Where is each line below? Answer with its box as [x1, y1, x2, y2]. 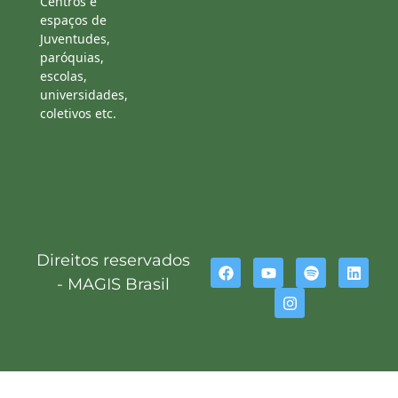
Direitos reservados [36, 251, 190, 271]
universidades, [40, 86, 128, 104]
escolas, [40, 68, 87, 85]
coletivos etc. [40, 105, 116, 123]
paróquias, [40, 49, 104, 67]
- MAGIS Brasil [56, 275, 170, 295]
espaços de [40, 12, 107, 29]
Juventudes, [40, 30, 110, 48]
